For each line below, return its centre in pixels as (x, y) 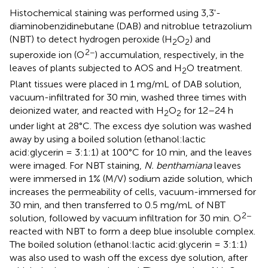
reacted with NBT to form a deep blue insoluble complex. (133, 231)
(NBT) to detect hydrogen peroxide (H (91, 39)
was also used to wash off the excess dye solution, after (129, 257)
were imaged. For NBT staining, (77, 165)
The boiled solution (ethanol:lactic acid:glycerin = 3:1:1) (128, 244)
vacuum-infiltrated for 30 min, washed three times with (128, 97)
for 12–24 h (207, 110)
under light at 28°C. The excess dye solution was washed (130, 126)
